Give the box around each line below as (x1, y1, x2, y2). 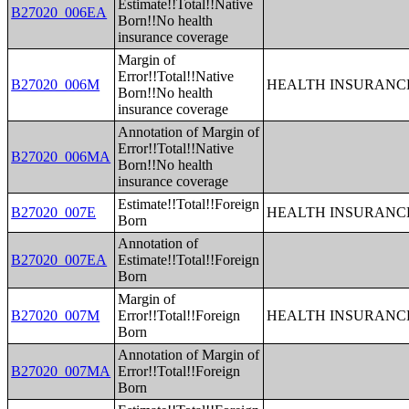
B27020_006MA (11, 149, 111, 164)
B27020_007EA (11, 252, 108, 267)
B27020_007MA (11, 363, 111, 379)
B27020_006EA (11, 5, 108, 20)
